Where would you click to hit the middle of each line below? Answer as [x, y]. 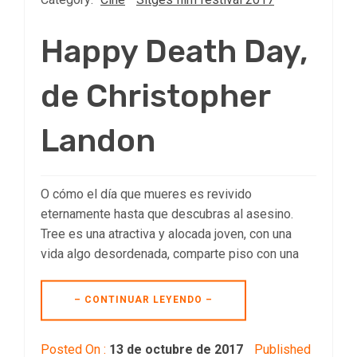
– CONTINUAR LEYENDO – [143, 300]
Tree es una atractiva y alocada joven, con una [166, 234]
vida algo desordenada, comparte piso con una [170, 254]
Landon [98, 141]
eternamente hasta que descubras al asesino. [167, 214]
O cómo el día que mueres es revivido [146, 194]
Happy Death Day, [175, 52]
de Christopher [155, 96]
